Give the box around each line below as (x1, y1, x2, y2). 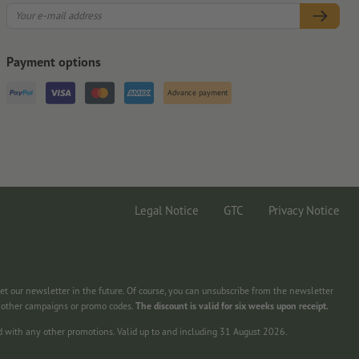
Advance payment (167, 87, 228, 99)
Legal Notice (135, 202, 199, 218)
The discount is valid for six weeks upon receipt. (135, 300, 329, 312)
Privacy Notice (268, 202, 340, 218)
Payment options (6, 53, 101, 71)
